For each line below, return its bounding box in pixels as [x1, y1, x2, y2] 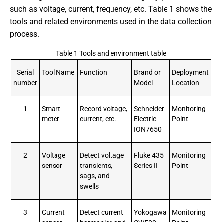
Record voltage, [80, 105, 127, 113]
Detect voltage [80, 151, 124, 160]
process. [10, 29, 39, 39]
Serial [17, 68, 34, 77]
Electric [134, 115, 156, 124]
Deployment [172, 68, 209, 77]
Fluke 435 [134, 151, 164, 160]
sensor [42, 162, 62, 170]
